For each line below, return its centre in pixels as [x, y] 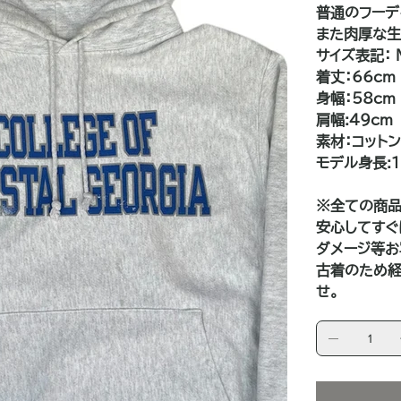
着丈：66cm [356, 77]
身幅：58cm [356, 98]
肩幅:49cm [355, 119]
